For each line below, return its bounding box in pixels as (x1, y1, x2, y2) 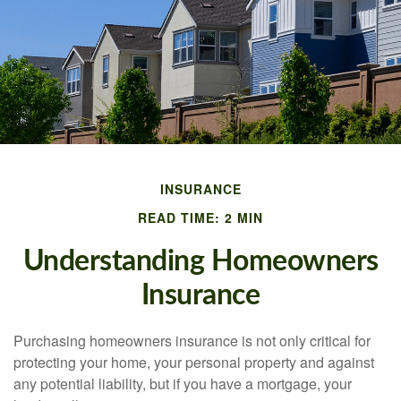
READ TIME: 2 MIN (138, 209, 263, 226)
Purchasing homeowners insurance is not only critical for (13, 330, 371, 351)
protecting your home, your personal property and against (13, 352, 374, 372)
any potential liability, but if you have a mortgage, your (13, 373, 352, 394)
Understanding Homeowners (22, 247, 379, 276)
